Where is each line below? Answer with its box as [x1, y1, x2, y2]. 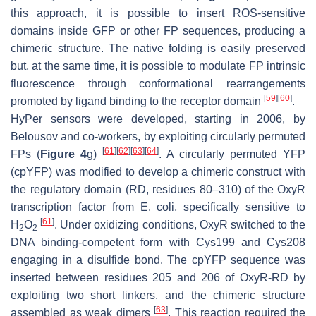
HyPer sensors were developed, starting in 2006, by [11, 113, 305, 126]
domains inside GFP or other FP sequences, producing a [11, 25, 305, 37]
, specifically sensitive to [174, 201, 306, 214]
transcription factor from [11, 201, 140, 214]
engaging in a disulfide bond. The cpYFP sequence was [11, 254, 305, 267]
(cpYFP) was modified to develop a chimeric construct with [11, 166, 305, 178]
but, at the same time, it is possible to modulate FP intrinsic [11, 60, 305, 73]
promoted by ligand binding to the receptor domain [11, 95, 264, 108]
